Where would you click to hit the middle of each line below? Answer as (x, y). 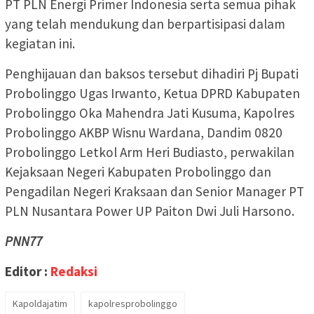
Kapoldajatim (40, 303)
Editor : (28, 271)
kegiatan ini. (40, 43)
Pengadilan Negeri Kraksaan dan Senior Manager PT (155, 191)
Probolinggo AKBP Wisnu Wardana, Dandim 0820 (144, 132)
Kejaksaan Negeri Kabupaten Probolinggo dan (138, 171)
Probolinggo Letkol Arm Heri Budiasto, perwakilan (150, 152)
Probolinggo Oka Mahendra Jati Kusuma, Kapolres (150, 112)
